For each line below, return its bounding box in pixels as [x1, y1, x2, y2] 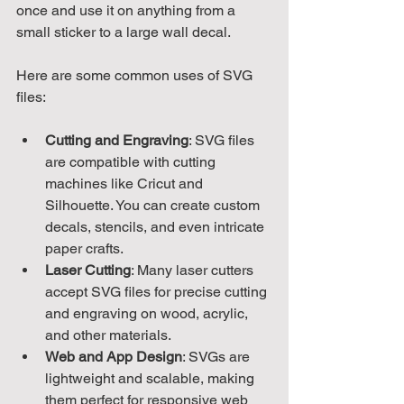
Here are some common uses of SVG [16, 66, 256, 84]
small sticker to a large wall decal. [16, 23, 231, 41]
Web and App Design [45, 347, 182, 365]
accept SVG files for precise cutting [45, 282, 271, 300]
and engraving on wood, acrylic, [45, 304, 252, 322]
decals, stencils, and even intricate [45, 217, 268, 235]
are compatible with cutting [45, 152, 219, 170]
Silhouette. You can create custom [45, 196, 263, 214]
